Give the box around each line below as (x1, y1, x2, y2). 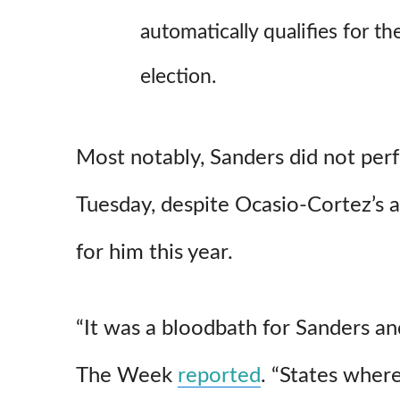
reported (178, 364, 261, 387)
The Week (76, 364, 178, 387)
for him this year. (76, 241, 233, 263)
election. (140, 66, 216, 87)
